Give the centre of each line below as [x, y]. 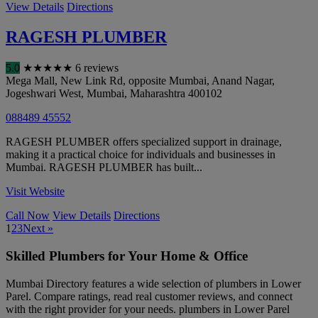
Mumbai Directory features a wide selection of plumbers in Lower [153, 283]
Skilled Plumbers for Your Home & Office [127, 256]
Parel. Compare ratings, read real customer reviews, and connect [149, 296]
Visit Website [35, 192]
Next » [38, 229]
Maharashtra [158, 94]
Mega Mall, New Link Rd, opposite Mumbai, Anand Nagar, [140, 81]
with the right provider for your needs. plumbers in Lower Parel [148, 309]
